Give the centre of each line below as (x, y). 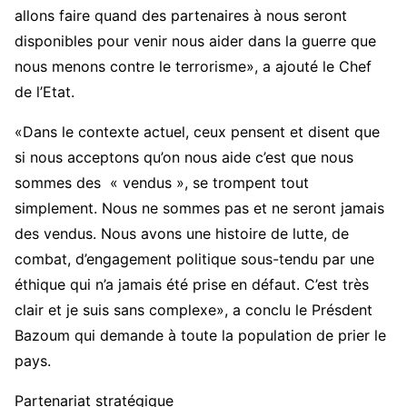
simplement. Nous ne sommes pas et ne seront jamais (199, 208)
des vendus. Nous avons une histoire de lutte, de (182, 234)
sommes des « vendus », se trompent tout (162, 183)
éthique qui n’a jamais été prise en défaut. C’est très (192, 285)
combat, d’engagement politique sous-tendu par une (194, 259)
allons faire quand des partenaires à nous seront (181, 16)
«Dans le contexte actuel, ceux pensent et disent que (197, 132)
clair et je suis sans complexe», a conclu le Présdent (194, 310)
